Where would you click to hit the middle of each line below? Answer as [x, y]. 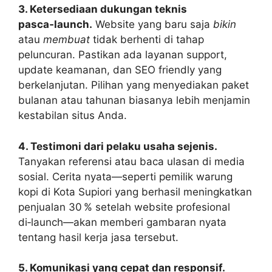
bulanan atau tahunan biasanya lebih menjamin [134, 100]
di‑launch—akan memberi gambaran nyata [122, 222]
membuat [66, 40]
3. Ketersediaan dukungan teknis [103, 9]
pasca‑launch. [55, 25]
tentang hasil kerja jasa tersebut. [98, 237]
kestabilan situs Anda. [73, 116]
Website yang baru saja [153, 25]
